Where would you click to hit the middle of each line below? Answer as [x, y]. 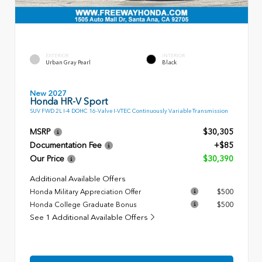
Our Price [47, 159]
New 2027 [48, 93]
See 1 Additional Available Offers [90, 218]
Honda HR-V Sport [69, 101]
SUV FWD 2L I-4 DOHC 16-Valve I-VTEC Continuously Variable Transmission [129, 111]
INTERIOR [173, 56]
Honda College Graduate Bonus [83, 205]
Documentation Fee [66, 146]
